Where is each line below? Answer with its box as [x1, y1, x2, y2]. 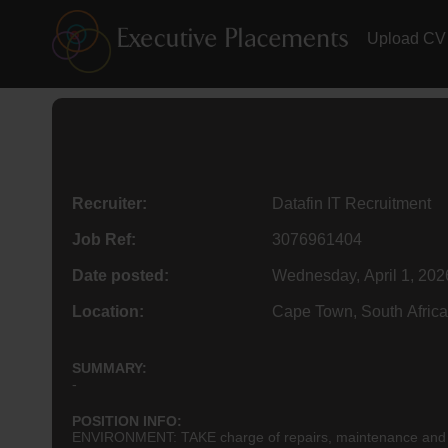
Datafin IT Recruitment [272, 194, 431, 212]
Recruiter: [72, 194, 147, 212]
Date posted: [72, 266, 169, 284]
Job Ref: [72, 230, 136, 248]
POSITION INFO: [72, 412, 182, 429]
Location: [72, 302, 144, 320]
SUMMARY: [72, 359, 147, 376]
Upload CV [367, 30, 446, 47]
